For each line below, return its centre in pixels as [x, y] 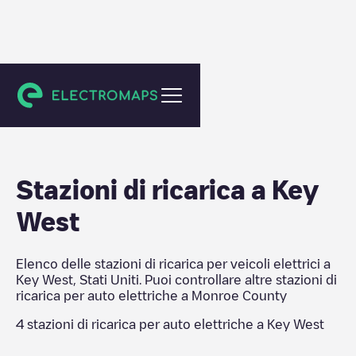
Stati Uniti [109, 280]
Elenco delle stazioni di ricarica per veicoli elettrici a [173, 264]
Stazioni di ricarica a [144, 189]
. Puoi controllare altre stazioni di [238, 280]
